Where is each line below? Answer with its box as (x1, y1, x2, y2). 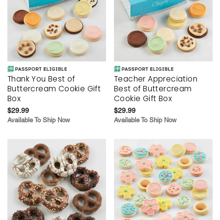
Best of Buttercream (114, 83, 192, 94)
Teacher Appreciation (114, 73, 197, 84)
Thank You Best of (7, 73, 75, 84)
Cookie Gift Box (114, 93, 172, 104)
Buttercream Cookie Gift (7, 83, 101, 94)
